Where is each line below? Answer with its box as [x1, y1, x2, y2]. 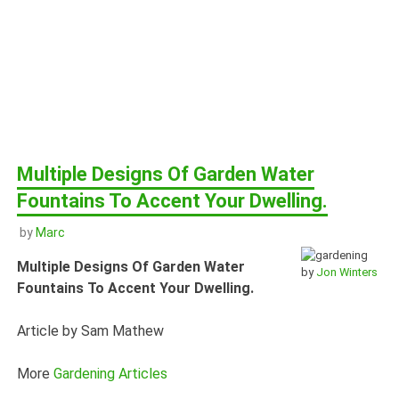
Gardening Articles [53, 364, 168, 382]
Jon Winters [315, 265, 378, 279]
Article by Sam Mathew [17, 322, 165, 339]
